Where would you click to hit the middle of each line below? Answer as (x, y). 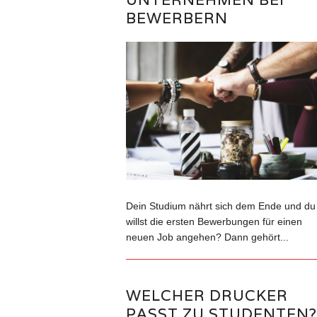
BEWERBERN (177, 18)
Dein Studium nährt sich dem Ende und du (220, 206)
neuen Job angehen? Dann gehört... (207, 237)
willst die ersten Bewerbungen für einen (214, 222)
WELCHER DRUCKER (207, 296)
